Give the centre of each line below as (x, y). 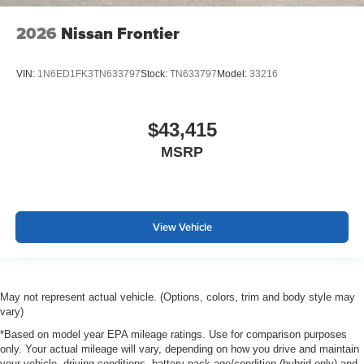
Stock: (155, 74)
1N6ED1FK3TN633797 (89, 74)
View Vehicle (182, 227)
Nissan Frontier (120, 34)
